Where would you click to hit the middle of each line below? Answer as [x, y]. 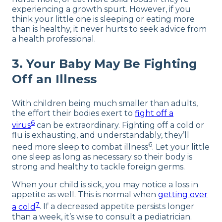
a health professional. [54, 39]
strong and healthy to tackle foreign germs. [98, 167]
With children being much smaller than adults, [105, 103]
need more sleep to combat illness [80, 147]
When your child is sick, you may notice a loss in [105, 185]
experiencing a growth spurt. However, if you [101, 9]
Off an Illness [54, 79]
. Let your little [181, 147]
